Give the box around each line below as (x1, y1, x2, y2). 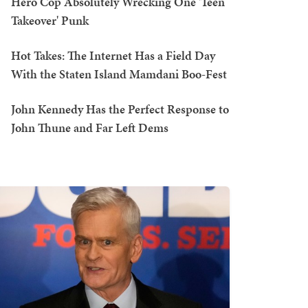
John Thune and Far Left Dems (11, 119, 168, 136)
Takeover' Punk (11, 12, 89, 29)
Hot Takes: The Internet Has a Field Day (11, 47, 215, 64)
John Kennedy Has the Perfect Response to (11, 100, 229, 118)
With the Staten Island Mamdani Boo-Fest (11, 65, 227, 82)
